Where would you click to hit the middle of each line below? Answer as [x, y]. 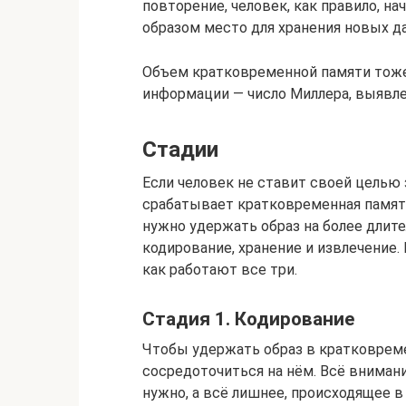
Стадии [180, 150]
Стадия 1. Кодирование [248, 319]
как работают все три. [220, 270]
